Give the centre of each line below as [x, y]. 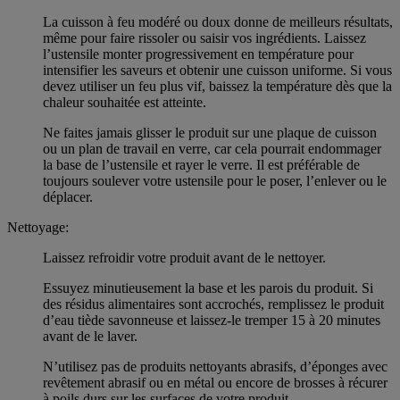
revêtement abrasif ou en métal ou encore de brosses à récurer [215, 382]
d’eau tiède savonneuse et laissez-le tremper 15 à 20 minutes [212, 320]
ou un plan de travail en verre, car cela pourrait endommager [212, 148]
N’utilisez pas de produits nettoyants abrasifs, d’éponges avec [215, 366]
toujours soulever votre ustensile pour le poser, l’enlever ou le [215, 180]
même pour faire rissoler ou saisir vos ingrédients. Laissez [204, 37]
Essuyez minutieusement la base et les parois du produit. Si [208, 287]
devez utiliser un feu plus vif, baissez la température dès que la [217, 86]
